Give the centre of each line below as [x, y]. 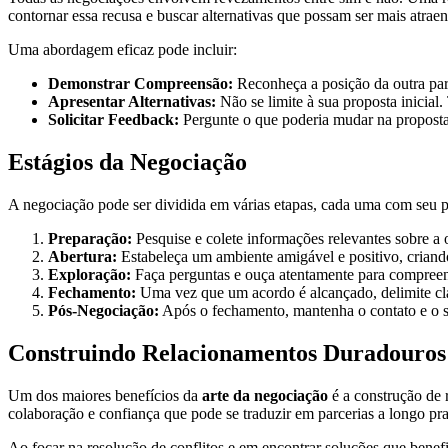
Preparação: [90, 238]
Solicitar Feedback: [113, 119]
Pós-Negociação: [103, 310]
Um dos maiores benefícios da [105, 395]
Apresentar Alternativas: [132, 101]
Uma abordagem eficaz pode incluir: [122, 49]
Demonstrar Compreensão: [140, 83]
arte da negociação [265, 395]
